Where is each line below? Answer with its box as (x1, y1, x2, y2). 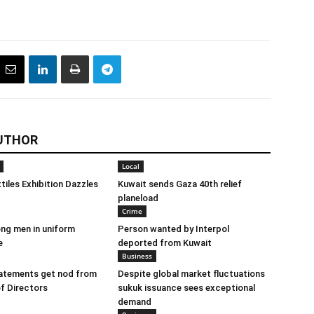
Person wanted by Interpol (118, 224, 229, 234)
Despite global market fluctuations (118, 268, 265, 279)
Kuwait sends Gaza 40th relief (118, 179, 242, 189)
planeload (118, 193, 158, 203)
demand (118, 296, 151, 307)
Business (122, 251, 152, 261)
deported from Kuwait (118, 238, 212, 248)
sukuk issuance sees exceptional (118, 282, 255, 293)
